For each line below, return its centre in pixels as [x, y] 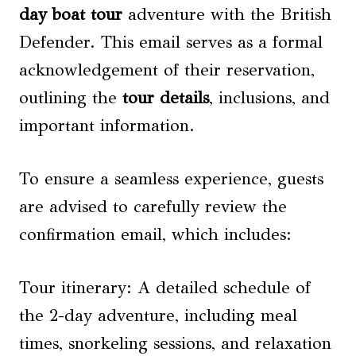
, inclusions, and [269, 98]
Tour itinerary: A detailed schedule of [165, 288]
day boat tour [71, 14]
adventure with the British [227, 14]
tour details [166, 98]
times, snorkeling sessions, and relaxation [175, 343]
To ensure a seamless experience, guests [171, 179]
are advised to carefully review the [153, 207]
